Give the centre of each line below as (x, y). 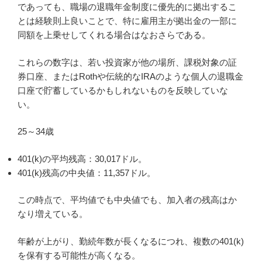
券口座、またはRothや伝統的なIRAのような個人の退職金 (130, 76)
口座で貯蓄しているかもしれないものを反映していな (123, 90)
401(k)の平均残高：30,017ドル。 (82, 158)
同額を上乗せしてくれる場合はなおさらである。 (114, 35)
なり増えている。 (53, 214)
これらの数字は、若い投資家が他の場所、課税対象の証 (127, 62)
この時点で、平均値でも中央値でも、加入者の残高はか (127, 200)
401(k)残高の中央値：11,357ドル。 (87, 173)
